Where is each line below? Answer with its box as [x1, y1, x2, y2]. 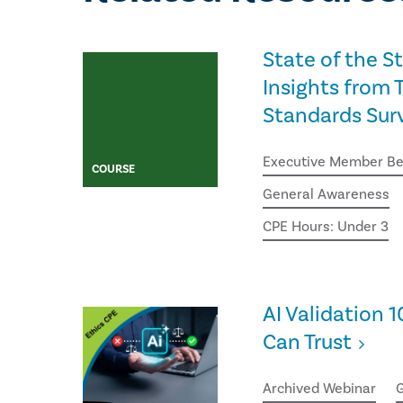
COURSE [92, 162, 136, 176]
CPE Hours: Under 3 [263, 218, 390, 236]
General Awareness [263, 185, 390, 203]
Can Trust [263, 328, 353, 356]
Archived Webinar [263, 380, 377, 398]
